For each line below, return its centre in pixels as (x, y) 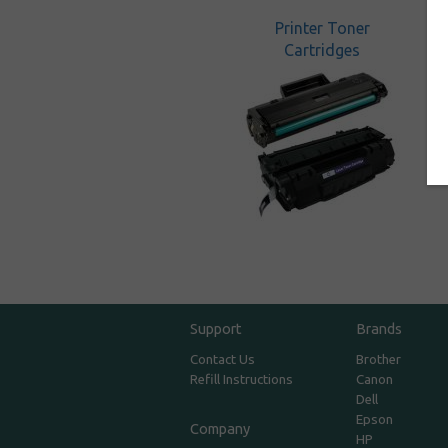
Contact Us (223, 359)
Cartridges (322, 50)
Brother (378, 359)
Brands (378, 328)
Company (220, 428)
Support (216, 328)
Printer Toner (322, 28)
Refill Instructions (242, 379)
